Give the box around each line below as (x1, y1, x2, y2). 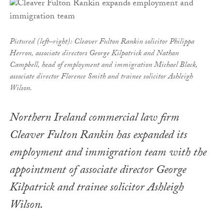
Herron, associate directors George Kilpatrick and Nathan (10, 47, 179, 61)
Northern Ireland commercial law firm (10, 109, 179, 129)
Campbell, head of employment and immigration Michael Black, (10, 59, 198, 73)
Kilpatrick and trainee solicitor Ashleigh (10, 179, 184, 199)
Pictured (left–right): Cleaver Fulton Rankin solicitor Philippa (10, 36, 194, 49)
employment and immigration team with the (10, 144, 206, 164)
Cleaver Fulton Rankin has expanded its (10, 126, 187, 147)
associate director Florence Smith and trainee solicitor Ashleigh (10, 71, 193, 84)
